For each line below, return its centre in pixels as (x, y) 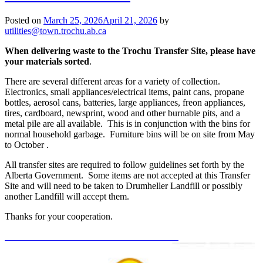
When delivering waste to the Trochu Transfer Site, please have (130, 51)
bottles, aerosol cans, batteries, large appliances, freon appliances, (125, 103)
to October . (27, 145)
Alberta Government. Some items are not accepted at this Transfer (127, 176)
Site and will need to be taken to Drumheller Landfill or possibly (124, 186)
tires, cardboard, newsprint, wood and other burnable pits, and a (122, 113)
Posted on (24, 21)
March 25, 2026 (73, 21)
